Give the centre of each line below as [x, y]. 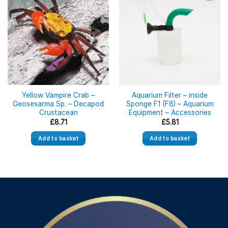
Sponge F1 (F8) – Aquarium [170, 104]
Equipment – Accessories [170, 113]
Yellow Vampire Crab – [58, 95]
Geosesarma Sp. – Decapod [58, 104]
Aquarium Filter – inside [170, 95]
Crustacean [58, 113]
